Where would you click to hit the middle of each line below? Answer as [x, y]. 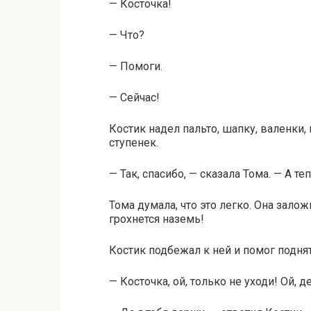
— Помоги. [136, 66]
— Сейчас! [134, 98]
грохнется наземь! [157, 219]
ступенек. [134, 143]
